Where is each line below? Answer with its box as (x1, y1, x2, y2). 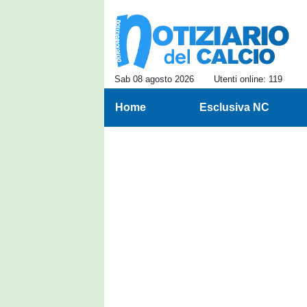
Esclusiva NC (199, 101, 269, 113)
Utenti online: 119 (214, 74, 282, 84)
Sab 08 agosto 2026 (114, 74, 194, 84)
